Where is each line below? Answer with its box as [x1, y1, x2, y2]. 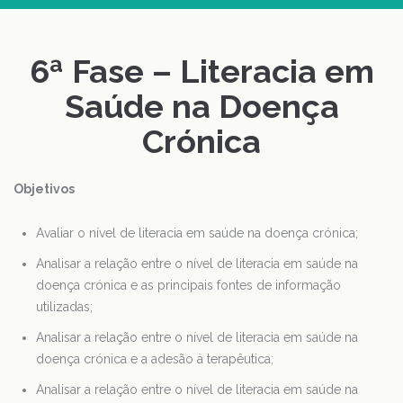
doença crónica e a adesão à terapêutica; [36, 352, 273, 366]
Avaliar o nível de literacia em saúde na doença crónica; [36, 226, 358, 240]
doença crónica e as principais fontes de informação [36, 278, 341, 292]
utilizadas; [36, 300, 93, 314]
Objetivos [13, 182, 75, 196]
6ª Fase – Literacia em [29, 52, 374, 90]
